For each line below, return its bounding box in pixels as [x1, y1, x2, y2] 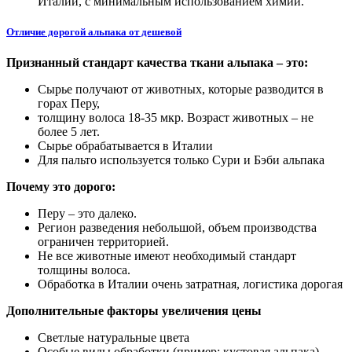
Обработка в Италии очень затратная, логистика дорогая [38, 277, 343, 291]
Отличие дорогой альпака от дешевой [6, 25, 181, 38]
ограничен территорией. [38, 234, 169, 248]
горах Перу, [38, 96, 100, 110]
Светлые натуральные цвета [38, 330, 189, 344]
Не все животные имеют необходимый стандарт [38, 248, 296, 262]
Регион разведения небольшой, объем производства [38, 220, 317, 234]
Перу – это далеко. [38, 206, 137, 220]
